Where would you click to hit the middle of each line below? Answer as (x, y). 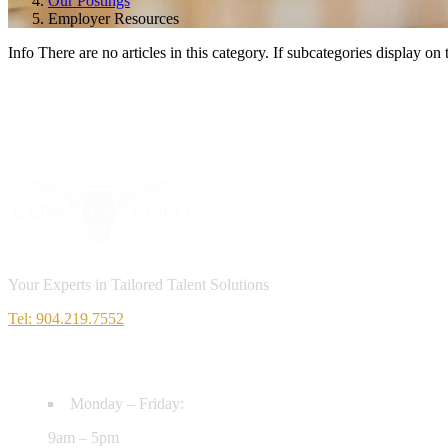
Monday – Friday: (127, 403)
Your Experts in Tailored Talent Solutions (138, 284)
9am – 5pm (83, 437)
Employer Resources (113, 18)
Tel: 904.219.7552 (66, 318)
